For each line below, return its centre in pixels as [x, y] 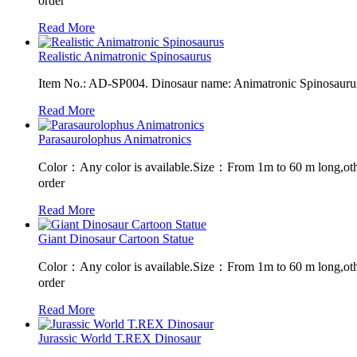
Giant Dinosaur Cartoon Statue [116, 238]
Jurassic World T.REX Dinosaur [120, 338]
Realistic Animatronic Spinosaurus [125, 56]
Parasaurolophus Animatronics [115, 139]
